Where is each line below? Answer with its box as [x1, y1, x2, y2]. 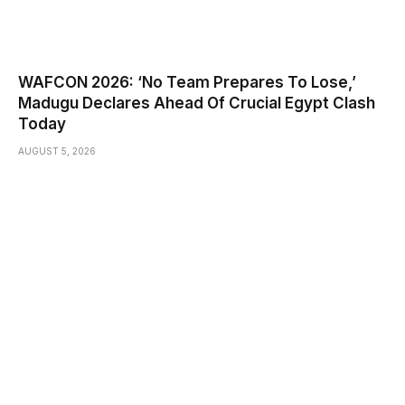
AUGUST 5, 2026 [18, 146, 96, 157]
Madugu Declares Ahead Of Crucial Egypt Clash [18, 94, 375, 113]
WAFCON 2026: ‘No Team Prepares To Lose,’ [18, 73, 356, 92]
